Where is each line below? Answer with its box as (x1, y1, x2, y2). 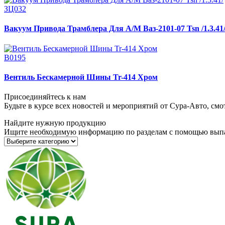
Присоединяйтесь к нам (4, 92, 86, 101)
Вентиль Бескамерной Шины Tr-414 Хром (4, 72, 158, 81)
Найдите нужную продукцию (4, 119, 106, 128)
